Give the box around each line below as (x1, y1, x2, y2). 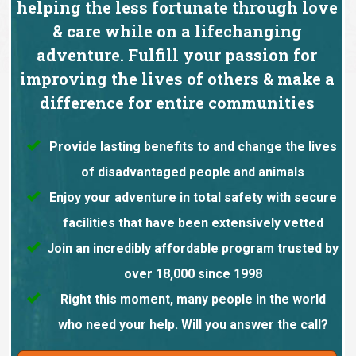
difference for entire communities (39, 92, 315, 114)
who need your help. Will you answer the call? (57, 317, 328, 333)
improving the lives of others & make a (19, 68, 335, 90)
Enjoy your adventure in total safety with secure (48, 190, 337, 206)
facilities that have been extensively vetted (62, 215, 323, 231)
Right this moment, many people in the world (60, 292, 326, 308)
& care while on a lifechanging (52, 21, 302, 42)
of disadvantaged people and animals (81, 164, 305, 180)
